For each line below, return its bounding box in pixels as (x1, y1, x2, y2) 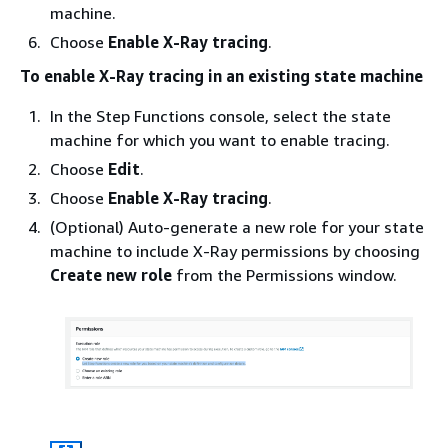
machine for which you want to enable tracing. (50, 130, 390, 150)
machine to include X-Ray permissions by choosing (50, 241, 420, 261)
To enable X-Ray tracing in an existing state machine (20, 66, 423, 86)
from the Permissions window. (172, 265, 397, 285)
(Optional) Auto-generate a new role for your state (50, 217, 424, 237)
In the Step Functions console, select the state (50, 106, 391, 126)
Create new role (50, 265, 172, 285)
